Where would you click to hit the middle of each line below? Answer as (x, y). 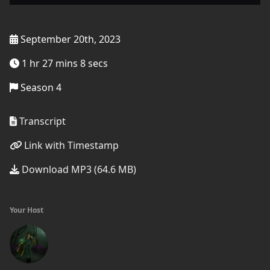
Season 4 (40, 87)
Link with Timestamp (70, 145)
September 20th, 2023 (69, 39)
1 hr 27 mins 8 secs (64, 63)
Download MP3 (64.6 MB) (78, 169)
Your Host (27, 210)
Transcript (41, 121)
